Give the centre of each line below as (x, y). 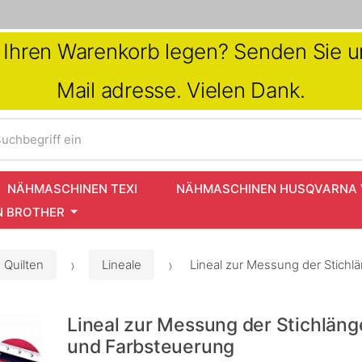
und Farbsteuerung (151, 347)
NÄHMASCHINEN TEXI (72, 188)
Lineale (122, 265)
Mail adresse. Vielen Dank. (181, 90)
